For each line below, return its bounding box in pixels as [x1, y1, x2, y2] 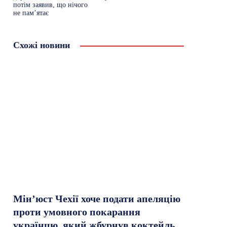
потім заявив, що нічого [13, 1, 88, 9]
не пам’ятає [13, 9, 49, 17]
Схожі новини [13, 40, 70, 50]
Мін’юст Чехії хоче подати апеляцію [13, 193, 181, 204]
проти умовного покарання [13, 206, 141, 217]
